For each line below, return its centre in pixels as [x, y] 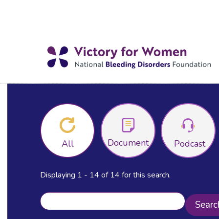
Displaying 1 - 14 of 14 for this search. [105, 175]
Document [128, 142]
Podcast [190, 143]
